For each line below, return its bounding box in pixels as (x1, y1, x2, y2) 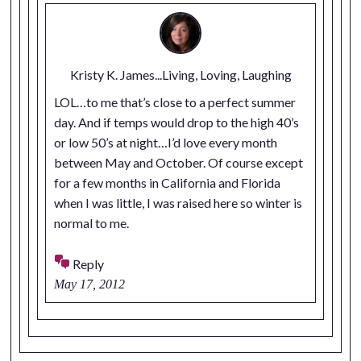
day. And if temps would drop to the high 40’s (54, 114, 300, 131)
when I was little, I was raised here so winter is (54, 195, 303, 211)
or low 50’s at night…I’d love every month (54, 135, 278, 151)
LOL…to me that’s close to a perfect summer (54, 94, 297, 110)
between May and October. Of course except (54, 155, 304, 171)
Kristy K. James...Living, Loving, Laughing (69, 66, 292, 82)
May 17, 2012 (54, 277, 126, 292)
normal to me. (54, 215, 130, 231)
